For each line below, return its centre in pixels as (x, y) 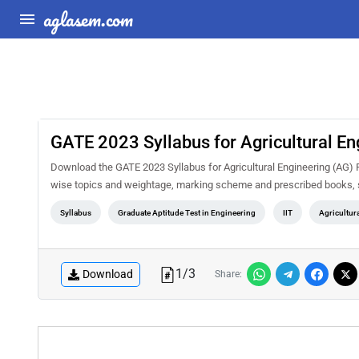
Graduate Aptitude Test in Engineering (187, 213)
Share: (228, 274)
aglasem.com (88, 19)
